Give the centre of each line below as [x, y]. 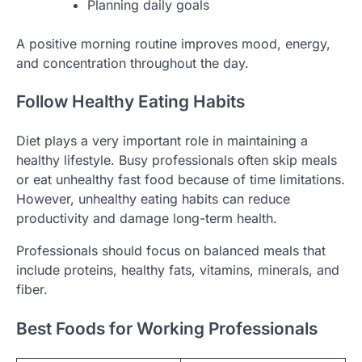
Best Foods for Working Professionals [167, 328]
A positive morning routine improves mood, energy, [173, 43]
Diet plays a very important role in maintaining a [162, 141]
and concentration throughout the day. [133, 63]
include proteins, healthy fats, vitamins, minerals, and [178, 270]
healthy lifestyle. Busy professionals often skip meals [177, 160]
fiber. [32, 290]
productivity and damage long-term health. [147, 219]
